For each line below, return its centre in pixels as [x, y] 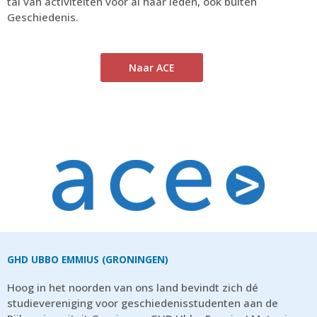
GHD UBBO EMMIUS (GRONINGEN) [88, 259]
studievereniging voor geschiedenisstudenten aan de [143, 302]
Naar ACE [151, 67]
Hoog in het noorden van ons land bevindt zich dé [133, 287]
